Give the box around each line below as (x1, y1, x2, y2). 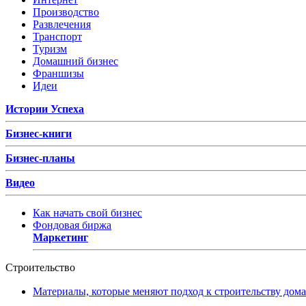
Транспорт (33, 30, 82, 42)
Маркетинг (33, 231, 88, 243)
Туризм (33, 42, 67, 55)
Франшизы (33, 67, 84, 79)
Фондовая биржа (33, 219, 111, 231)
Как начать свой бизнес (33, 206, 142, 219)
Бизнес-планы (5, 152, 75, 164)
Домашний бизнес (33, 55, 118, 67)
